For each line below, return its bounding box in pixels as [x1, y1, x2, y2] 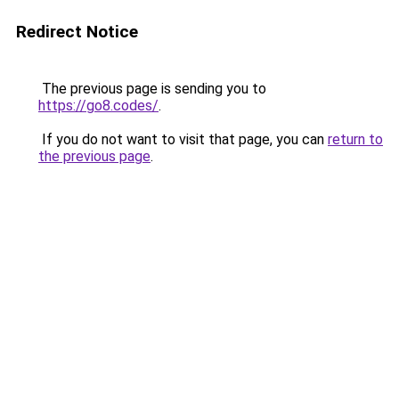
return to [328, 131, 383, 148]
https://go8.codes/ [38, 97, 159, 114]
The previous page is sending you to [38, 80, 266, 97]
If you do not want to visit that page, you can [38, 131, 328, 148]
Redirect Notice [16, 21, 138, 42]
